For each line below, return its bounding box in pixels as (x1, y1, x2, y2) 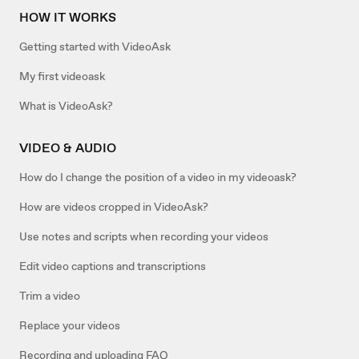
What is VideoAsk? (19, 99, 113, 114)
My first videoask (19, 69, 105, 84)
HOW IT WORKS (19, 9, 116, 26)
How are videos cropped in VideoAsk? (19, 200, 208, 215)
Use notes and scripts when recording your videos (19, 229, 268, 244)
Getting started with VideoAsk (19, 39, 171, 54)
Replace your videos (19, 318, 120, 333)
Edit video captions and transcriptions (19, 259, 206, 274)
